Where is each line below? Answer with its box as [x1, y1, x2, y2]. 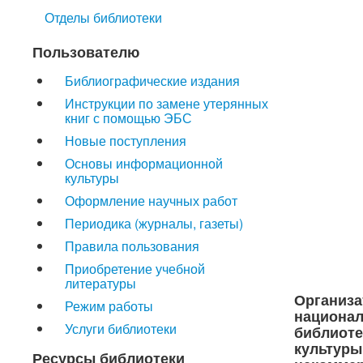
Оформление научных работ [65, 191, 237, 210]
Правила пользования [65, 237, 199, 255]
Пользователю [32, 41, 139, 62]
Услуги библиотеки [65, 319, 177, 338]
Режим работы [65, 297, 153, 315]
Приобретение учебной [65, 259, 205, 278]
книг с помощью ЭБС [65, 109, 192, 127]
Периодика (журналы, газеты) [65, 214, 243, 233]
